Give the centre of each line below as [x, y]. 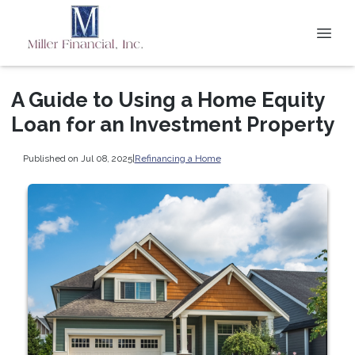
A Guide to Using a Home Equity [168, 100]
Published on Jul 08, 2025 [77, 158]
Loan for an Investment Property [173, 124]
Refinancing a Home [177, 158]
